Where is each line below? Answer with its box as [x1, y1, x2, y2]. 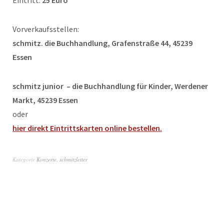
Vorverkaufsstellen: [12, 23, 79, 34]
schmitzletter [59, 155, 87, 163]
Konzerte [36, 155, 56, 163]
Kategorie [12, 155, 36, 163]
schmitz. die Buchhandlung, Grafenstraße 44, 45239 [12, 37, 192, 48]
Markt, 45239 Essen [12, 94, 78, 105]
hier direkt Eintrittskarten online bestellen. [12, 122, 162, 133]
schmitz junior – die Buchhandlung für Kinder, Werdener [12, 80, 208, 91]
